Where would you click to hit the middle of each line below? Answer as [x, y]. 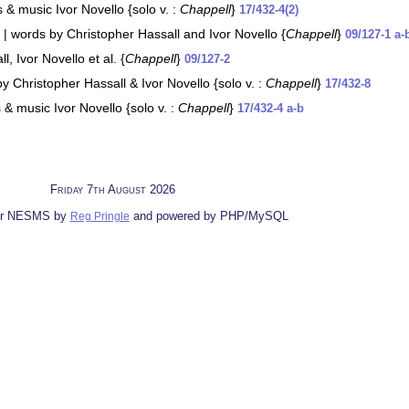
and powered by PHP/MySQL [209, 215]
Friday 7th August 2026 [112, 189]
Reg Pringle [100, 216]
